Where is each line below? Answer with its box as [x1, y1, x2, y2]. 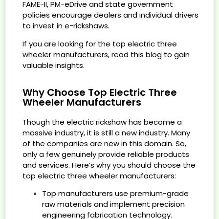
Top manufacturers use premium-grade [42, 188, 189, 199]
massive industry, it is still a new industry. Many [22, 128, 190, 138]
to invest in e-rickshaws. [22, 21, 109, 31]
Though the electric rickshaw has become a [22, 117, 182, 128]
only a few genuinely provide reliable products [22, 149, 189, 160]
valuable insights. [22, 60, 85, 70]
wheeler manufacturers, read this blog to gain [22, 49, 190, 60]
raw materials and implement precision [42, 199, 185, 210]
